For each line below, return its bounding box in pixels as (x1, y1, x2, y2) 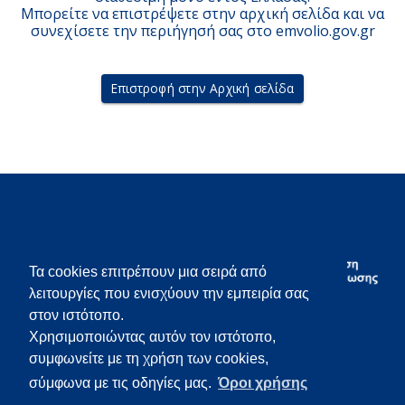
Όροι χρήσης (218, 375, 308, 391)
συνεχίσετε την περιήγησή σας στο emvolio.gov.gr (30, 20, 375, 41)
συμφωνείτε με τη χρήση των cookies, (29, 351, 268, 367)
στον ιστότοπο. (29, 307, 124, 324)
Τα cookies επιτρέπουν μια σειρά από (29, 264, 267, 280)
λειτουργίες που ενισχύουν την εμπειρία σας (29, 286, 309, 302)
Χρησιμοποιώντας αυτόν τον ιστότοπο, (29, 329, 276, 345)
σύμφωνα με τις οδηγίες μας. (29, 375, 215, 391)
